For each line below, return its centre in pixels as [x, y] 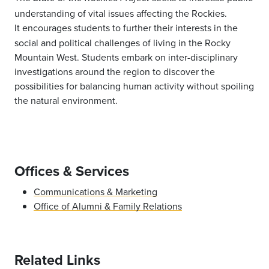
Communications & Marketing [95, 191]
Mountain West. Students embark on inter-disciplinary [126, 57]
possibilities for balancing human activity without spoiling [134, 86]
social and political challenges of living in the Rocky [122, 42]
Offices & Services [72, 171]
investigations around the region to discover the [115, 71]
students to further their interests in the [156, 27]
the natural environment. [66, 100]
